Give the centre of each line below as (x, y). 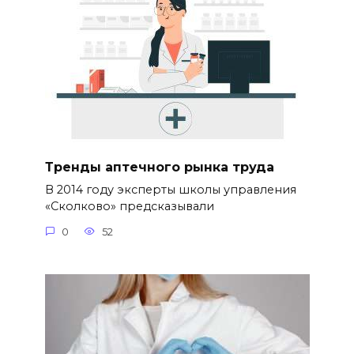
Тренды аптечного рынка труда (159, 167)
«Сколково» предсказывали (129, 207)
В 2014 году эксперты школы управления (170, 190)
